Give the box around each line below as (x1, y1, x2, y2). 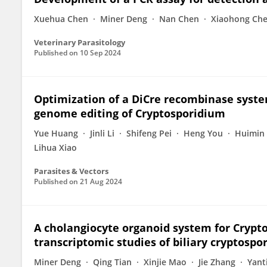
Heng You (184, 128, 223, 139)
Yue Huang (34, 128, 78, 139)
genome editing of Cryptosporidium (34, 106, 225, 120)
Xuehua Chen (34, 13, 88, 24)
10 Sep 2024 (80, 48, 121, 58)
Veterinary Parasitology (34, 37, 125, 48)
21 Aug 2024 (80, 176, 122, 187)
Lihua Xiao (34, 142, 77, 153)
